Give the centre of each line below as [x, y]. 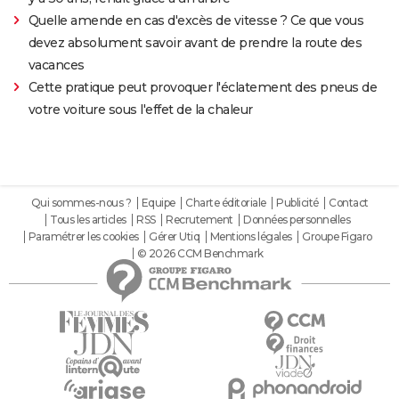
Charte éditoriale [226, 202]
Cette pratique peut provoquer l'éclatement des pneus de [203, 87]
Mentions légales [251, 236]
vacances [56, 65]
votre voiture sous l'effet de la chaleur [140, 109]
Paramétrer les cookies [83, 236]
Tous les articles [88, 219]
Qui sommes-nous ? [81, 202]
